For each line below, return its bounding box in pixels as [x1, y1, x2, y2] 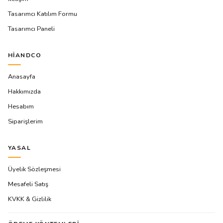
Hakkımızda [8, 87, 41, 96]
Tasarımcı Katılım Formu [8, 9, 77, 18]
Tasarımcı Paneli [8, 24, 55, 33]
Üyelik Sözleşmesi [8, 164, 61, 174]
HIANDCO [8, 51, 42, 59]
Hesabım [8, 102, 34, 111]
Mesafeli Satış [8, 179, 48, 189]
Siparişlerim [8, 116, 43, 126]
